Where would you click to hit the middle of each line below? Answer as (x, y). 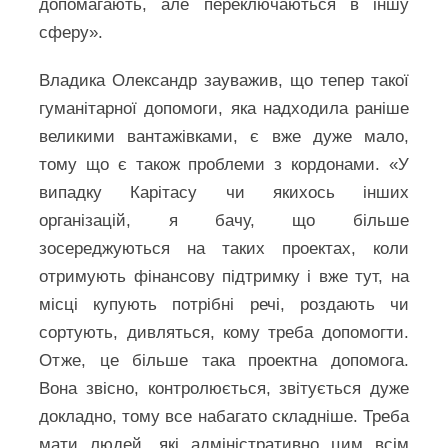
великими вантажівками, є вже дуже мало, (224, 136)
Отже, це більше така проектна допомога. (224, 360)
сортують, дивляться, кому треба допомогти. (224, 332)
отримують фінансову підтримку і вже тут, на (224, 276)
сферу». (71, 32)
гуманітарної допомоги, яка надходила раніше (224, 108)
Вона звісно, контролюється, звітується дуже (224, 388)
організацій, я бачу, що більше (224, 220)
